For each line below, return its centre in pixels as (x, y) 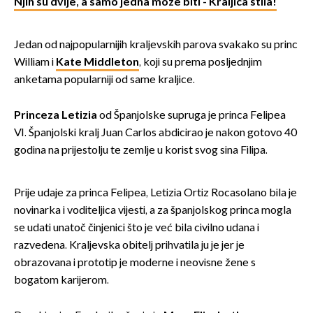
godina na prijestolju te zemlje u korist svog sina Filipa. (141, 150)
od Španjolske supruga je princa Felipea (191, 115)
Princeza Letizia (56, 115)
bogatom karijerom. (61, 280)
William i (35, 62)
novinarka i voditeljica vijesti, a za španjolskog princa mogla (153, 210)
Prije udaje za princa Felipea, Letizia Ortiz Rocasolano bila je (155, 193)
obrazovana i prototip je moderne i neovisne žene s (135, 263)
